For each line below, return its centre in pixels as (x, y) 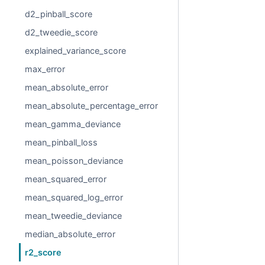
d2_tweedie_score (62, 32)
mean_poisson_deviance (74, 161)
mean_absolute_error (67, 87)
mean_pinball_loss (62, 142)
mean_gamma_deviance (73, 124)
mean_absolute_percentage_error (92, 106)
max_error (45, 69)
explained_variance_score (76, 51)
